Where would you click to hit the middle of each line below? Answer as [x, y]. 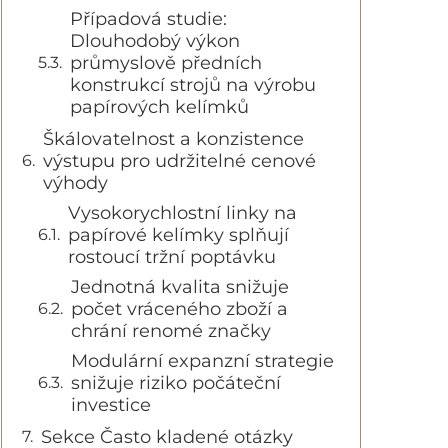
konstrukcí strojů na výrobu [193, 85]
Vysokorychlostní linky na [182, 213]
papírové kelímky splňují [178, 235]
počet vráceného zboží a [179, 309]
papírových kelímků [159, 107]
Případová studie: [148, 19]
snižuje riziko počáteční [176, 383]
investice [111, 405]
